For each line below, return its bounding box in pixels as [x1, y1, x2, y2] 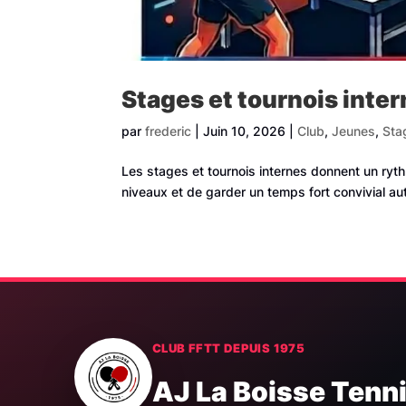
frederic [145, 123, 192, 140]
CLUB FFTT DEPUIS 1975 [152, 341, 305, 356]
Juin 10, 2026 [203, 123, 286, 140]
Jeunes [332, 123, 376, 140]
